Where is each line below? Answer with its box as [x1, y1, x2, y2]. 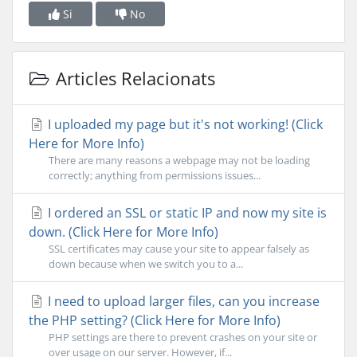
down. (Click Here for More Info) [29, 223, 218, 241]
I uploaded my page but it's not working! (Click [45, 116, 323, 133]
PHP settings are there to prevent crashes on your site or [49, 330, 317, 344]
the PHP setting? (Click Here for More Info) [29, 312, 280, 329]
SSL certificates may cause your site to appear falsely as [49, 241, 309, 256]
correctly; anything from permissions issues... [49, 168, 261, 182]
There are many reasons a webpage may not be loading [49, 153, 310, 167]
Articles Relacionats [50, 66, 215, 90]
